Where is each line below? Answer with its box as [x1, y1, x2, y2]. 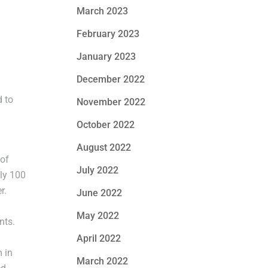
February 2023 [77, 28, 140, 39]
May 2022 [77, 210, 120, 221]
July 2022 [77, 165, 119, 176]
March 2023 [77, 5, 129, 17]
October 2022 [77, 119, 135, 130]
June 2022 [77, 187, 123, 199]
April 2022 [77, 233, 121, 244]
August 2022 [77, 142, 132, 153]
